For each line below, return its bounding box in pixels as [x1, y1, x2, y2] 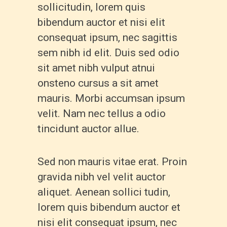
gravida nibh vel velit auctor [37, 170, 166, 183]
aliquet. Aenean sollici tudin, [37, 185, 170, 198]
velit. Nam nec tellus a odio [37, 107, 166, 120]
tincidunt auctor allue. [37, 122, 139, 135]
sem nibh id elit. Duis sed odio [37, 46, 179, 59]
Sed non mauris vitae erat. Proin [37, 155, 187, 168]
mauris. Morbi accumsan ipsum [37, 92, 185, 104]
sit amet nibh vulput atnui [37, 61, 155, 74]
